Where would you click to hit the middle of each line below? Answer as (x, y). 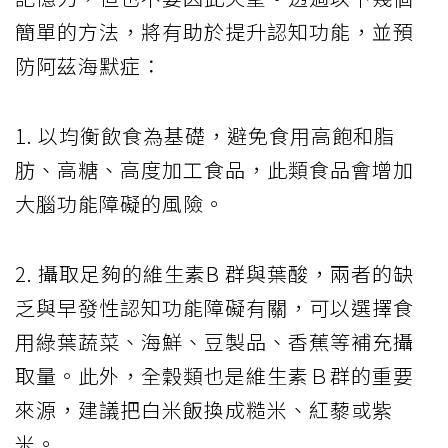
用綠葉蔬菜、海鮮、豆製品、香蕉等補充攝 (214, 342)
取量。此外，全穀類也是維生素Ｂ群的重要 (214, 376)
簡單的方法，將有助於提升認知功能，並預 (214, 32)
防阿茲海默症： (88, 66)
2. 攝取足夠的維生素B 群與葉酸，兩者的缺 (214, 274)
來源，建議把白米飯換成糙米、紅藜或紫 (204, 410)
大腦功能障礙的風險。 (120, 204)
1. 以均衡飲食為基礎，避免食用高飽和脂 (205, 136)
